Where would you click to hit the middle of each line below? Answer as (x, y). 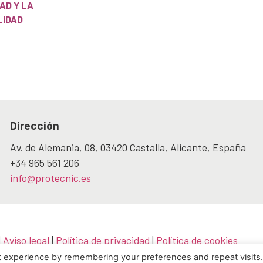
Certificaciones (99, 255)
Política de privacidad (103, 240)
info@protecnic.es (50, 178)
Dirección (34, 125)
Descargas (35, 255)
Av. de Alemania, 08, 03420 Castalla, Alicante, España (128, 147)
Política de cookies (197, 240)
